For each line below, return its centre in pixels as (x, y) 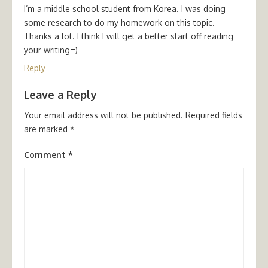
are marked (47, 129)
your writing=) (51, 50)
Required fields (214, 115)
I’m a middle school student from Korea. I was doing (125, 8)
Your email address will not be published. (103, 115)
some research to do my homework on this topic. (119, 22)
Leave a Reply (60, 94)
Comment (46, 154)
